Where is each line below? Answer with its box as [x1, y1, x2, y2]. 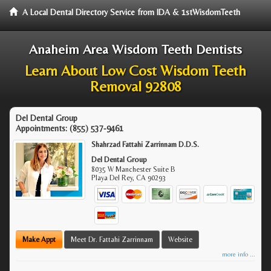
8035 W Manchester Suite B [91, 165, 176, 174]
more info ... [222, 251, 255, 258]
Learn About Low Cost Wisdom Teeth [25, 62, 246, 79]
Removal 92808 [90, 78, 181, 94]
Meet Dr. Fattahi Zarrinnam [71, 235, 153, 244]
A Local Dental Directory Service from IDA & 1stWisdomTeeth [22, 7, 240, 17]
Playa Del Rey [91, 174, 133, 182]
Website [168, 235, 192, 244]
